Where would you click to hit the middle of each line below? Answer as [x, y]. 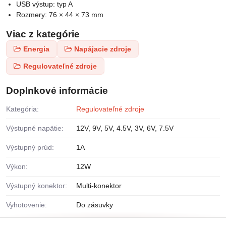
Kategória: [22, 109]
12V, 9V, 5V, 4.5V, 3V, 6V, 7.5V [125, 128]
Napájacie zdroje [103, 49]
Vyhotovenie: [26, 205]
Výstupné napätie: [35, 128]
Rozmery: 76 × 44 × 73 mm [60, 15]
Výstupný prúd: [30, 148]
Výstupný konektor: [37, 186]
